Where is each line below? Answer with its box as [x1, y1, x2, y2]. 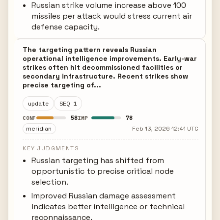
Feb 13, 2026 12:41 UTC [132, 125, 198, 133]
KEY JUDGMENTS [23, 144, 80, 152]
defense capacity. [31, 22, 100, 32]
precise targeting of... [23, 81, 102, 89]
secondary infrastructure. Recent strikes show [23, 72, 189, 81]
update [28, 100, 49, 107]
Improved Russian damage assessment [31, 191, 176, 201]
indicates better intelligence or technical [31, 201, 185, 212]
